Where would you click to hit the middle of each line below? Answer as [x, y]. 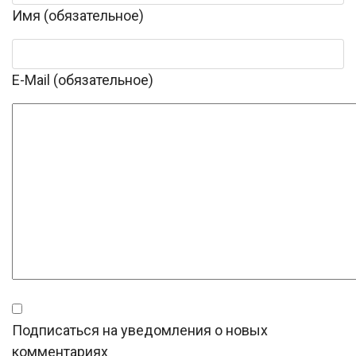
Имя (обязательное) [78, 16]
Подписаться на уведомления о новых [140, 331]
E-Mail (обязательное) [83, 80]
